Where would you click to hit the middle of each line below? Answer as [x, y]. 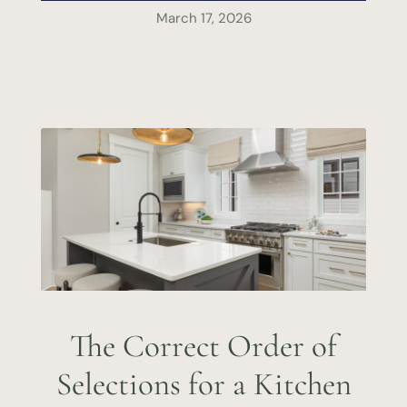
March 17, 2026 [203, 19]
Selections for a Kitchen [203, 385]
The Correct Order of [203, 347]
